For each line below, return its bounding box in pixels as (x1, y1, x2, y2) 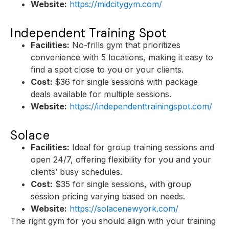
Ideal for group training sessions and (70, 142, 214, 152)
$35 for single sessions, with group (53, 178, 191, 189)
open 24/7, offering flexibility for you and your (31, 154, 211, 165)
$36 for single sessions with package (55, 76, 198, 87)
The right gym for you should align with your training (10, 215, 216, 226)
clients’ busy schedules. (31, 166, 122, 177)
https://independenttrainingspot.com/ (70, 101, 212, 111)
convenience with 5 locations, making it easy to (31, 52, 213, 62)
